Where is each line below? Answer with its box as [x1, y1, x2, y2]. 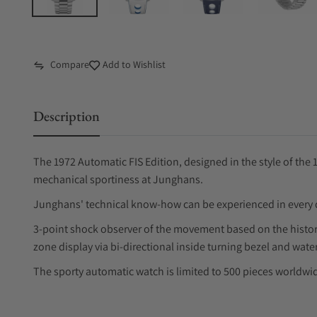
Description [33, 107, 100, 125]
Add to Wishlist [100, 58, 166, 71]
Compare [50, 58, 89, 71]
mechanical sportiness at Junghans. [33, 172, 203, 187]
